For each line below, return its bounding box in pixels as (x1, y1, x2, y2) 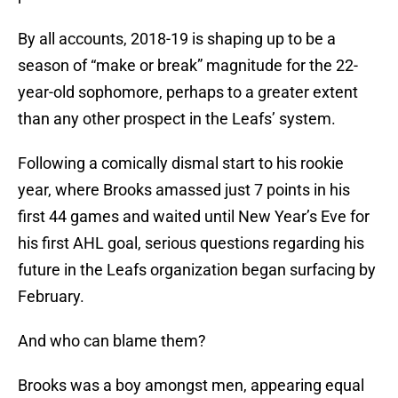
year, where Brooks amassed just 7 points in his (18, 180, 350, 200)
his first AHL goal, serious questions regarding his (18, 234, 364, 253)
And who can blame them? (18, 331, 206, 351)
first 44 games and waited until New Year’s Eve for (18, 207, 370, 227)
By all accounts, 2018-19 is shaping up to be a (18, 29, 336, 49)
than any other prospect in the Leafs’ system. (18, 109, 336, 129)
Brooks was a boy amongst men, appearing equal (18, 376, 364, 395)
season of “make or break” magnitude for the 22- (18, 56, 358, 76)
